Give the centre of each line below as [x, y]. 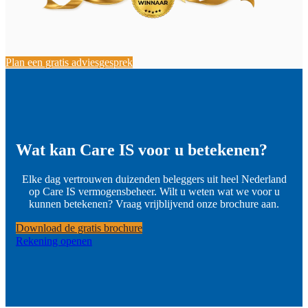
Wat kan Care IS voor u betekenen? [142, 150]
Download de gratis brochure [79, 228]
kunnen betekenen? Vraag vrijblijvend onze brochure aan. [154, 204]
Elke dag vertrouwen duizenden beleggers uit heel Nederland [154, 179]
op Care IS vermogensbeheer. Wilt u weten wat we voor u [154, 192]
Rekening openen [54, 241]
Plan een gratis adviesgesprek [69, 63]
